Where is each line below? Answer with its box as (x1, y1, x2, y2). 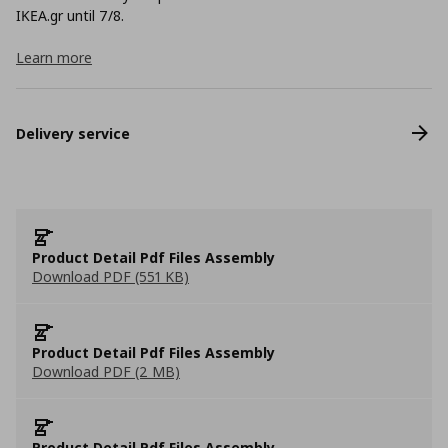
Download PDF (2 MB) (32, 362, 180, 381)
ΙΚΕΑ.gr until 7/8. (16, 6, 124, 25)
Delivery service (16, 123, 130, 143)
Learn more (16, 48, 92, 67)
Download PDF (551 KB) (32, 267, 189, 286)
